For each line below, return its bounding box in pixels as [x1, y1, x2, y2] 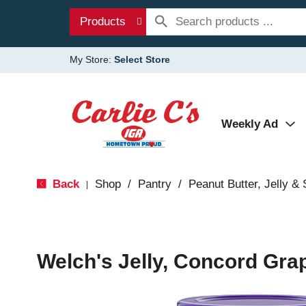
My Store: [70, 54, 114, 65]
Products [80, 15, 126, 28]
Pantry [137, 178, 171, 191]
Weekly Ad [221, 117, 278, 130]
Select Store [114, 54, 170, 65]
